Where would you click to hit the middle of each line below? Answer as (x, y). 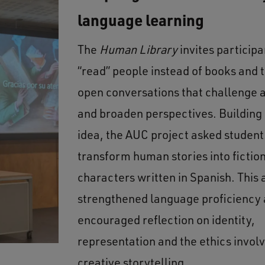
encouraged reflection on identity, (166, 219)
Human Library (138, 49)
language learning (140, 20)
